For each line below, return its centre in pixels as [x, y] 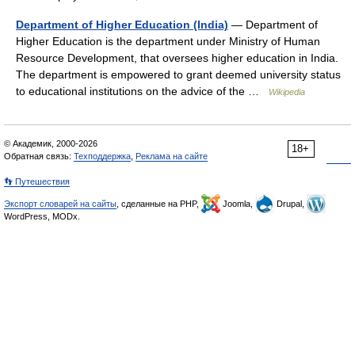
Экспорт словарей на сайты [60, 204]
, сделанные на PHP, [159, 204]
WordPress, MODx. [42, 216]
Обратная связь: [39, 156]
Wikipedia [287, 92]
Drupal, [290, 204]
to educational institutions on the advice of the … [142, 91]
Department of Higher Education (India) [122, 25]
